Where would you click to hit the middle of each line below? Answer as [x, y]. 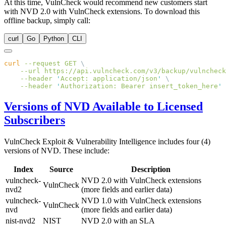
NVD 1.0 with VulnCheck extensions [141, 201]
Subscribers [35, 120]
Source [61, 169]
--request [40, 64]
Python [54, 39]
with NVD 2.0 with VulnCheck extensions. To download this [102, 12]
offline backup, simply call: [47, 21]
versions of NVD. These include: [57, 151]
